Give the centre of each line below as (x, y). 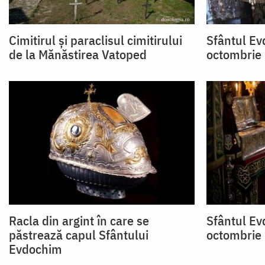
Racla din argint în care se (79, 220)
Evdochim (35, 248)
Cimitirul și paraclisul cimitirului (96, 40)
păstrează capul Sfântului (79, 234)
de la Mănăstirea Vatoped (78, 54)
